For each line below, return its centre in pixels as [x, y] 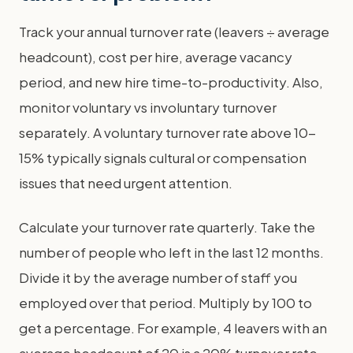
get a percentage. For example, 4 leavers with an [173, 328]
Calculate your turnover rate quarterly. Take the [167, 227]
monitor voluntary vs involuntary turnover [148, 107]
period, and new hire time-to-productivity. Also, [171, 82]
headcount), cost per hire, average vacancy [156, 57]
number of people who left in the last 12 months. [171, 252]
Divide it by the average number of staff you [158, 277]
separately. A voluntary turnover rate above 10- [167, 132]
